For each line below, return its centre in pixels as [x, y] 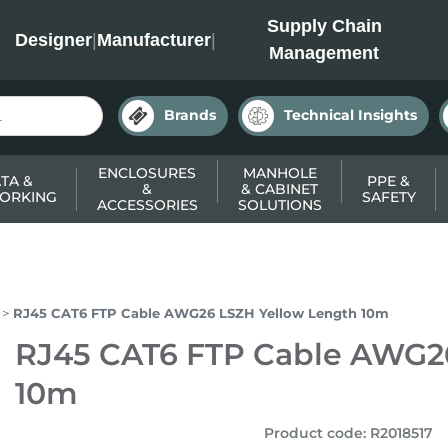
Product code [313, 433]
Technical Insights [350, 115]
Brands [190, 115]
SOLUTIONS [279, 205]
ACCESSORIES [147, 205]
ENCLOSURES [147, 173]
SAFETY [388, 197]
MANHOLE [279, 173]
